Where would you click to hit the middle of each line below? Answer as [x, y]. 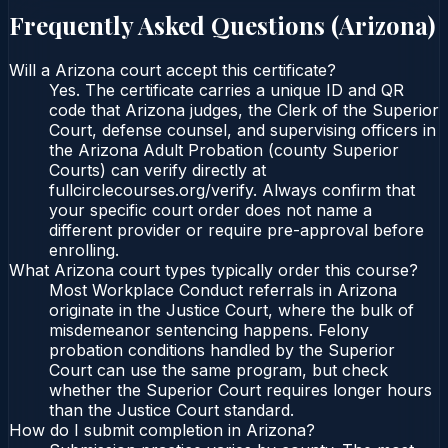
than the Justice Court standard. [171, 410]
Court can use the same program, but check [218, 370]
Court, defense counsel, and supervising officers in [242, 130]
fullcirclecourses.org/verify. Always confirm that [232, 190]
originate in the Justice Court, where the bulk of [231, 310]
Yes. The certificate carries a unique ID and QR [226, 90]
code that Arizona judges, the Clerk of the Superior [244, 110]
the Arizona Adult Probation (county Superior [224, 150]
